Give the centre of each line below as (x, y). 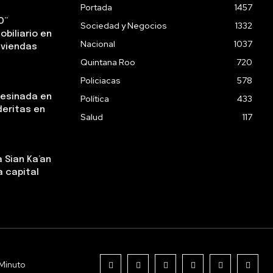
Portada (96, 8)
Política (95, 99)
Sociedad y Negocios (124, 26)
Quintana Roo (108, 62)
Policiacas (101, 81)
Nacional (98, 44)
